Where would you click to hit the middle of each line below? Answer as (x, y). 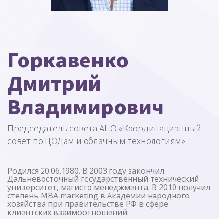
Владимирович (86, 106)
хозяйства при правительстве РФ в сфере (88, 204)
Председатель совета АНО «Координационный (104, 128)
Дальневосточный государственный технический (103, 179)
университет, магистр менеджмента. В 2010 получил (109, 187)
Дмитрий (54, 83)
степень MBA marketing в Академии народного (99, 196)
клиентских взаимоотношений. (68, 212)
